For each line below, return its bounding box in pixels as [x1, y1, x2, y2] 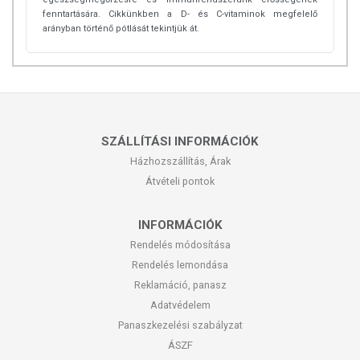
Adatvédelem [149, 299, 211, 312]
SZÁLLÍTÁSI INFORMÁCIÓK [101, 134, 259, 149]
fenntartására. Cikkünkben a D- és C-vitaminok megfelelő [43, 9, 317, 20]
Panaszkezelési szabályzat [117, 319, 243, 332]
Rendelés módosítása [129, 239, 231, 252]
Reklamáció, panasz [133, 279, 227, 292]
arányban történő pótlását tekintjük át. [43, 23, 199, 35]
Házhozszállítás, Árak [129, 155, 231, 168]
